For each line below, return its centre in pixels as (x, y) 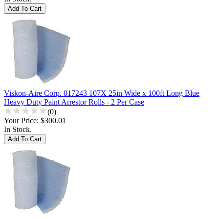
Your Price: (22, 120)
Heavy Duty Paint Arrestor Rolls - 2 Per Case (74, 102)
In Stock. (18, 129)
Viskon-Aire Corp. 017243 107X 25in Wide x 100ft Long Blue (102, 93)
